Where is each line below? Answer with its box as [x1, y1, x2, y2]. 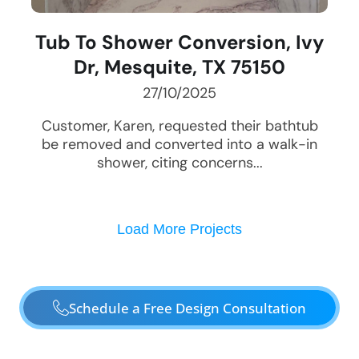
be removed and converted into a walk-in [42, 135, 317, 155]
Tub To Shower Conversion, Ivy [34, 30, 325, 55]
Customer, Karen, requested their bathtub [41, 116, 318, 136]
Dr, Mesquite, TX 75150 [74, 54, 285, 80]
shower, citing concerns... [96, 153, 263, 173]
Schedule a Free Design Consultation [69, 298, 306, 317]
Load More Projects [117, 221, 242, 238]
